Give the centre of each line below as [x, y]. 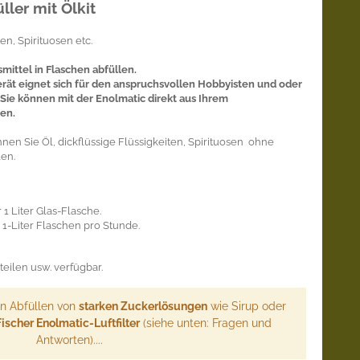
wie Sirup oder [247, 306]
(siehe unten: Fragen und [205, 323]
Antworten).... [70, 340]
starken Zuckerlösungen [143, 306]
